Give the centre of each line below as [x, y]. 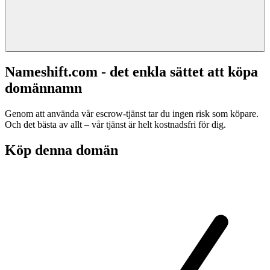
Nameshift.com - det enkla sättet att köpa [131, 71]
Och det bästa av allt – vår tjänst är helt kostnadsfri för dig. [115, 124]
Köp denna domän [61, 150]
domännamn [43, 88]
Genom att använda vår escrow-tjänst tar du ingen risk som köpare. [132, 113]
